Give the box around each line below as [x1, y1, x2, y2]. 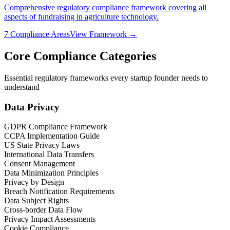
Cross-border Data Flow [4, 205, 83, 215]
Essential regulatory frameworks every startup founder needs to [4, 73, 208, 82]
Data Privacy [4, 101, 60, 112]
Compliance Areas [8, 30, 70, 39]
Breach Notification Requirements [4, 187, 114, 196]
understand [4, 83, 40, 91]
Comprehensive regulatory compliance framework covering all [4, 3, 206, 12]
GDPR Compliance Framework [4, 122, 107, 131]
